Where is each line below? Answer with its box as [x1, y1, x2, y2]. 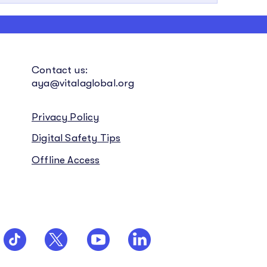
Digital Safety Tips [32, 132, 121, 144]
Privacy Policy [32, 111, 100, 123]
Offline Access [32, 154, 100, 166]
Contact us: [32, 64, 88, 76]
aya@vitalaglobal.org [32, 77, 135, 89]
